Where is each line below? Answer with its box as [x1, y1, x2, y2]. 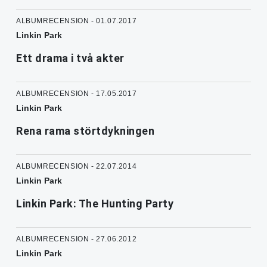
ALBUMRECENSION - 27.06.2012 [16, 235, 137, 244]
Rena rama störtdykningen [16, 125, 154, 138]
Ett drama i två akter [16, 52, 125, 65]
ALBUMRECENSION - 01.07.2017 [16, 17, 137, 26]
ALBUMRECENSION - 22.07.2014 [16, 162, 137, 171]
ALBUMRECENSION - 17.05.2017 [16, 89, 137, 98]
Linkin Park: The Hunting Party [16, 197, 173, 210]
